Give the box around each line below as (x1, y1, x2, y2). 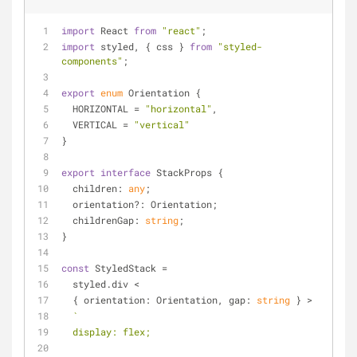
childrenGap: (73, 214, 145, 226)
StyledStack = (89, 261, 167, 274)
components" (61, 54, 123, 67)
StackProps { (151, 166, 223, 178)
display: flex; (73, 325, 151, 338)
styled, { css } (95, 40, 190, 53)
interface (100, 166, 151, 178)
